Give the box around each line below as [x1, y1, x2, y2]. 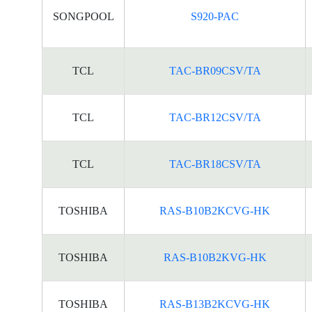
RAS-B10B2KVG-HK [163, 251, 267, 263]
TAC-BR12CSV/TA [169, 111, 261, 123]
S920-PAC [191, 10, 239, 22]
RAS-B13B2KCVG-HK [159, 298, 270, 310]
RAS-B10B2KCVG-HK [159, 205, 270, 217]
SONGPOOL [52, 10, 114, 22]
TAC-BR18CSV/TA [169, 158, 261, 170]
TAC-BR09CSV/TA [169, 65, 261, 77]
